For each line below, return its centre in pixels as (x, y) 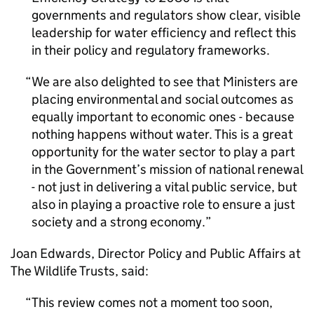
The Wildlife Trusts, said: (80, 271)
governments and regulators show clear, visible (166, 15)
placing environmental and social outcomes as (163, 99)
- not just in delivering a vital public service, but (164, 187)
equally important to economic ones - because (163, 117)
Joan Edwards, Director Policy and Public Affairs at (156, 253)
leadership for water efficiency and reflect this (164, 33)
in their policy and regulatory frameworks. (152, 50)
